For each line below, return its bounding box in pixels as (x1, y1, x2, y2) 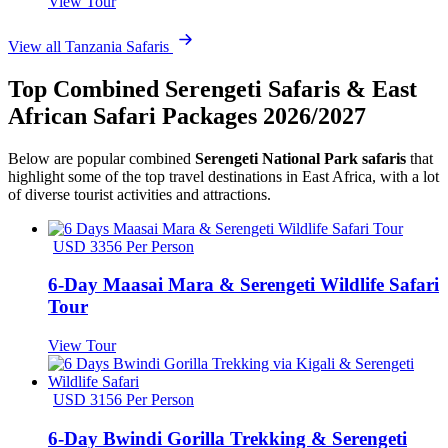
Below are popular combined (8, 149, 195, 167)
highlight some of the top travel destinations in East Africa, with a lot (8, 167, 439, 185)
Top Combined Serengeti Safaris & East (8, 75, 417, 102)
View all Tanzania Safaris (8, 37, 173, 55)
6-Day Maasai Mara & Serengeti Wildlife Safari (48, 274, 439, 296)
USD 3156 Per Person (53, 390, 194, 408)
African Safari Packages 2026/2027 (8, 102, 366, 129)
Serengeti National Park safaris (195, 149, 406, 167)
